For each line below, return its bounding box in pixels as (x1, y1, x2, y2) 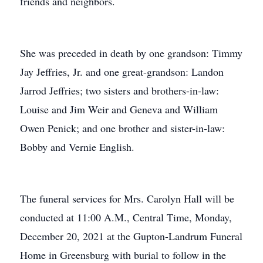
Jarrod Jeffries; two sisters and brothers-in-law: (20, 83, 219, 97)
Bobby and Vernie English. (20, 140, 134, 154)
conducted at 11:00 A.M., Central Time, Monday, (20, 210, 232, 224)
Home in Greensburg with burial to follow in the (20, 248, 226, 262)
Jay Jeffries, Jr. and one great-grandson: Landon (20, 65, 224, 79)
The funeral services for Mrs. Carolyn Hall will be (20, 191, 234, 205)
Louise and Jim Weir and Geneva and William (20, 102, 218, 116)
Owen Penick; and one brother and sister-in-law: (20, 121, 225, 135)
